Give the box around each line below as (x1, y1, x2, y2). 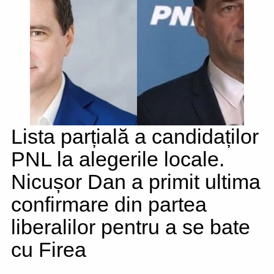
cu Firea (11, 238, 86, 261)
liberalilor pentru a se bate (11, 215, 250, 239)
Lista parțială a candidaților (11, 125, 259, 148)
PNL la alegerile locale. (11, 147, 224, 171)
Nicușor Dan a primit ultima (11, 170, 261, 193)
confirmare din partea (11, 193, 207, 216)
